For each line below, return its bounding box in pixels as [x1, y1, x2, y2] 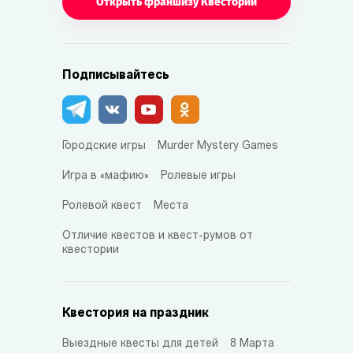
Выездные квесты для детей [62, 337, 218, 350]
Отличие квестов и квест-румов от [62, 229, 253, 242]
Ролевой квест [62, 199, 142, 212]
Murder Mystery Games [158, 139, 278, 152]
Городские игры [62, 139, 146, 152]
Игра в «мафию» [62, 169, 149, 182]
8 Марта [230, 337, 274, 350]
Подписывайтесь [62, 69, 169, 82]
